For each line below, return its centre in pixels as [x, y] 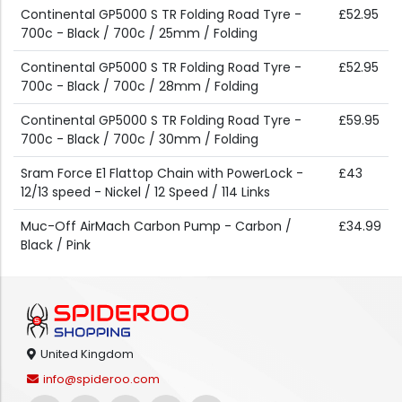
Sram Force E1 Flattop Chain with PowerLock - [162, 174]
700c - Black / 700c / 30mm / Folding [140, 140]
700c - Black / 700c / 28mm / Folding [140, 87]
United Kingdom [87, 354]
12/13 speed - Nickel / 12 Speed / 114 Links [145, 192]
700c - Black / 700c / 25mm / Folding [139, 34]
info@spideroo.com [101, 380]
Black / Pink [56, 245]
